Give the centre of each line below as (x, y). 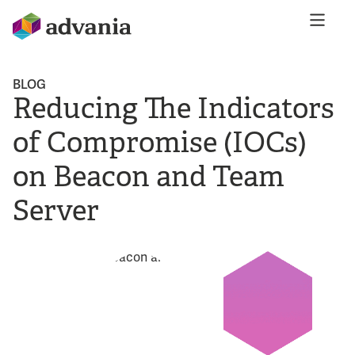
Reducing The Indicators (174, 107)
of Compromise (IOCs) (160, 141)
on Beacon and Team (149, 176)
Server (56, 210)
